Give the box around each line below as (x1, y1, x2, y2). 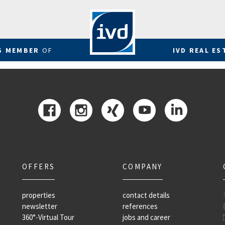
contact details (123, 190, 170, 200)
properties (22, 190, 55, 200)
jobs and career (123, 212, 170, 222)
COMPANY (123, 162, 163, 171)
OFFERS (22, 162, 55, 171)
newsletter (22, 201, 57, 211)
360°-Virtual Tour (22, 212, 74, 222)
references (123, 201, 158, 211)
